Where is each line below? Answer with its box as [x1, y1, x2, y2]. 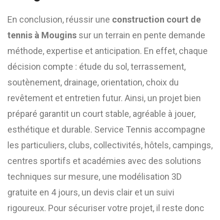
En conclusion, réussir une [7, 14, 112, 25]
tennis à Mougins [7, 30, 77, 40]
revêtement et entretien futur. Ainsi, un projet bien [7, 93, 201, 103]
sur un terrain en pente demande [77, 30, 205, 40]
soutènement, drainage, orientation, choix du [7, 77, 179, 87]
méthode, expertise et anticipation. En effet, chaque [7, 46, 208, 56]
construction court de [112, 14, 201, 25]
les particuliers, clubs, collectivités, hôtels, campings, [7, 140, 213, 150]
